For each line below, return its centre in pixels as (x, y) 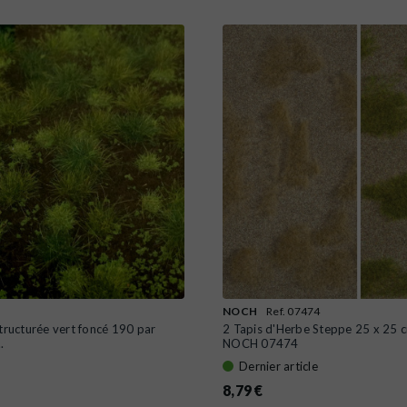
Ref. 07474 (293, 311)
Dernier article (278, 366)
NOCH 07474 (261, 343)
